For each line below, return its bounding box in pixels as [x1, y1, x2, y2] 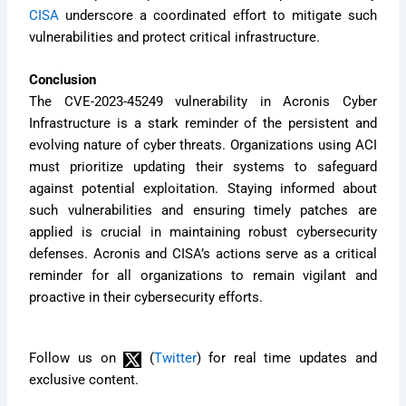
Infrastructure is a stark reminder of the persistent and [29, 115, 377, 132]
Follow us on [29, 350, 124, 367]
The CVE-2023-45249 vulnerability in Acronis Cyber [29, 93, 377, 111]
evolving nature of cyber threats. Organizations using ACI [29, 137, 377, 154]
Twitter [153, 350, 197, 367]
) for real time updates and [196, 350, 377, 367]
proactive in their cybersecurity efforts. [29, 289, 264, 306]
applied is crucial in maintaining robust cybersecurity [29, 224, 377, 241]
